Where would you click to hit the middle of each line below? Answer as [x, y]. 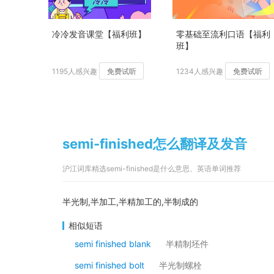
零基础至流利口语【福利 [223, 34]
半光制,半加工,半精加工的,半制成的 [130, 202]
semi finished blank [113, 244]
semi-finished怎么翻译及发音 [155, 144]
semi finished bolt [109, 265]
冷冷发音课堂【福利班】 [99, 34]
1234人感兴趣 [200, 71]
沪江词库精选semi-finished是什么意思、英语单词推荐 [152, 168]
